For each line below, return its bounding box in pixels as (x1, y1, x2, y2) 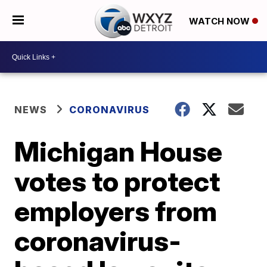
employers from (14, 194, 218, 228)
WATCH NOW (188, 15, 252, 27)
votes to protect (14, 164, 221, 198)
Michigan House (14, 135, 223, 168)
